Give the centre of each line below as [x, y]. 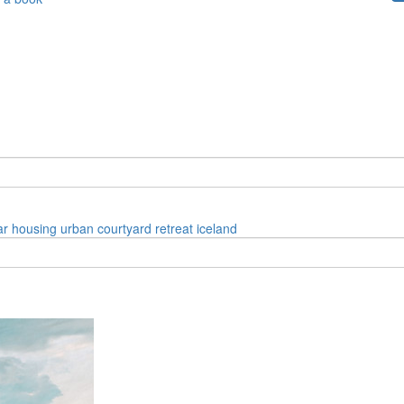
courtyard [124, 228]
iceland [217, 228]
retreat [174, 228]
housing [34, 228]
